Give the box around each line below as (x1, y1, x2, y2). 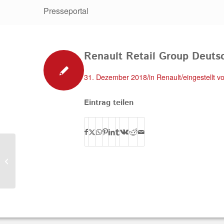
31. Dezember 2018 (84, 71, 147, 82)
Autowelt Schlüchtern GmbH (17, 155, 99, 165)
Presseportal (43, 5, 88, 16)
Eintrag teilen (84, 97, 133, 108)
